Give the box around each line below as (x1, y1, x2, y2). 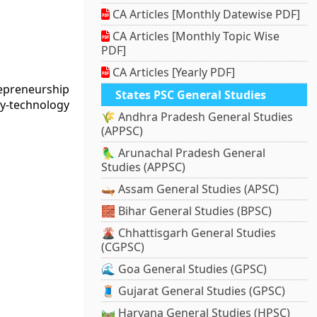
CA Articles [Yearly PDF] (110, 64, 236, 81)
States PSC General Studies (115, 87, 267, 103)
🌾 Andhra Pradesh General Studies (101, 109, 294, 125)
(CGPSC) (101, 239, 145, 255)
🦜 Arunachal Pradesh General (101, 145, 266, 161)
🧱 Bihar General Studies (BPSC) (101, 203, 272, 219)
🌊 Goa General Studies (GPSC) (101, 261, 267, 277)
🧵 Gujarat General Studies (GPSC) (101, 283, 286, 299)
